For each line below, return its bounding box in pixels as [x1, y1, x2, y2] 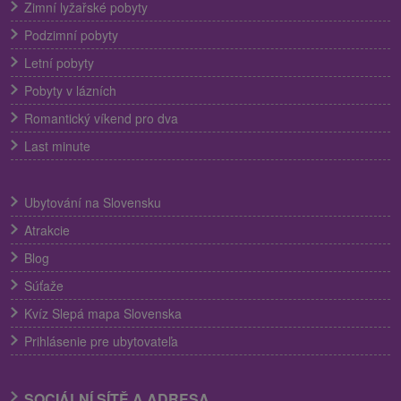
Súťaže [24, 276, 64, 294]
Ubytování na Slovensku [24, 192, 161, 211]
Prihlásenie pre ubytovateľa [24, 331, 178, 350]
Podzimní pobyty [24, 25, 118, 44]
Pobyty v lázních [24, 81, 116, 99]
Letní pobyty [24, 53, 94, 72]
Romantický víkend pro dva [24, 108, 178, 127]
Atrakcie [24, 220, 70, 239]
